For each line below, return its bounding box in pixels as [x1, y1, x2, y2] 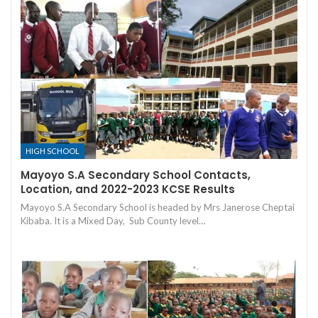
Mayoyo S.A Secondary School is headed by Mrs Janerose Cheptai [21, 202, 295, 214]
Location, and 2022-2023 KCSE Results [21, 182, 235, 197]
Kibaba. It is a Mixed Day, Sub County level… [21, 215, 205, 227]
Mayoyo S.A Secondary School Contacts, [21, 168, 251, 183]
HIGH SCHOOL [26, 146, 79, 156]
